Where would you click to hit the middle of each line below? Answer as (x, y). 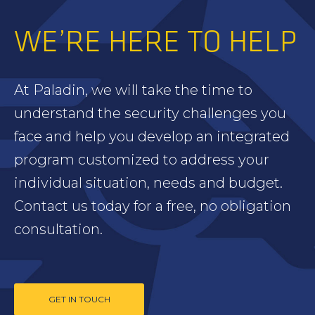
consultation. (58, 230)
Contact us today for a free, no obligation (153, 206)
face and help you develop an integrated (152, 137)
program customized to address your (142, 160)
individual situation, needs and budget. (148, 183)
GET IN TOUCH (79, 300)
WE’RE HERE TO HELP (155, 42)
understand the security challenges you (150, 114)
